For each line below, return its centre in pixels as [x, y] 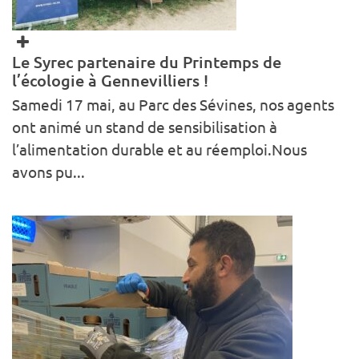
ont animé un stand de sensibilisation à [145, 127]
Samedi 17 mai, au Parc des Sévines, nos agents [173, 105]
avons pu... [48, 172]
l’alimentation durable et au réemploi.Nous [159, 149]
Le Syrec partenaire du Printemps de [147, 62]
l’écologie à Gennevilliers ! [110, 80]
